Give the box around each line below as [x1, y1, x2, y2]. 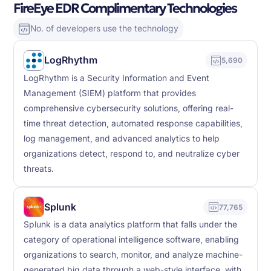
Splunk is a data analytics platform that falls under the [24, 220, 238, 230]
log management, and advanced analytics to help [24, 133, 220, 143]
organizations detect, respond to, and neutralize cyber [24, 148, 240, 158]
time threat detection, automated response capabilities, [24, 118, 243, 128]
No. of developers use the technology [30, 24, 179, 34]
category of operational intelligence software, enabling [24, 235, 240, 245]
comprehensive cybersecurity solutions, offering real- [24, 103, 234, 113]
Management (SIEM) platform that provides [24, 88, 197, 98]
